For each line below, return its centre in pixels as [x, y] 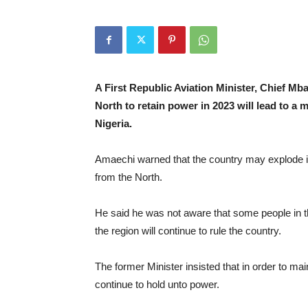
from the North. [129, 177]
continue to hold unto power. [157, 284]
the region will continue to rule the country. [188, 231]
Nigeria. [113, 123]
